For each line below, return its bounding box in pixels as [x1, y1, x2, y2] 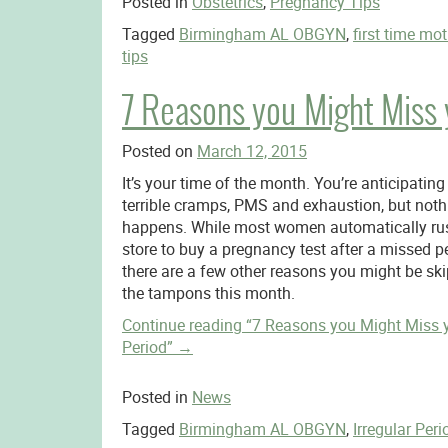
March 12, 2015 [196, 140, 307, 162]
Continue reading [121, 314, 246, 336]
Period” [121, 336, 173, 358]
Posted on [121, 140, 197, 162]
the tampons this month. [121, 282, 295, 304]
